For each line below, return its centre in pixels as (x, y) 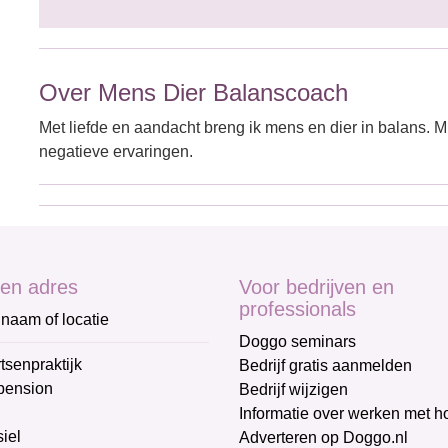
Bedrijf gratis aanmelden (325, 365)
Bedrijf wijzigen (293, 389)
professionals (297, 309)
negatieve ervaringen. (116, 151)
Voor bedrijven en (316, 287)
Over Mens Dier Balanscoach (193, 92)
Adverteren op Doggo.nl (323, 437)
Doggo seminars (297, 341)
